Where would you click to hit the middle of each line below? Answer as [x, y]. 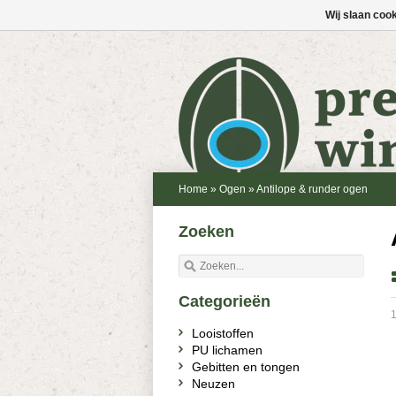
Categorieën [225, 301]
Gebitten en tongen [246, 367]
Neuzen [213, 384]
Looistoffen [223, 333]
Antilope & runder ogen [312, 189]
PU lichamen [227, 350]
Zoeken [206, 232]
